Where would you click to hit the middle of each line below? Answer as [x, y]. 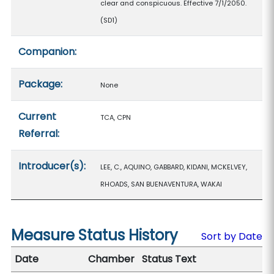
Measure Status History [95, 235]
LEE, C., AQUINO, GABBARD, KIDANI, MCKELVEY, [174, 167]
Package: [41, 84]
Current [38, 117]
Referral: [39, 134]
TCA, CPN [116, 117]
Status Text [169, 259]
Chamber [112, 259]
